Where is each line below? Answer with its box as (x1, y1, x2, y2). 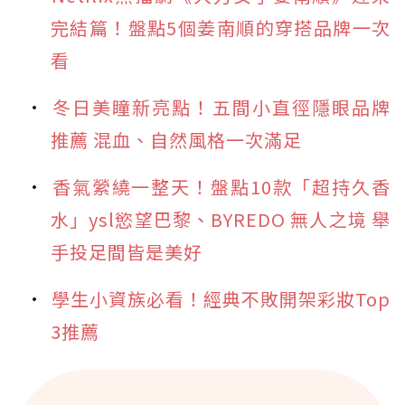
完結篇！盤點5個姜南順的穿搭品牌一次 (51, 14, 391, 42)
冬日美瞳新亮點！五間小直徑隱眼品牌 (52, 94, 391, 121)
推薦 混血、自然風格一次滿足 (51, 127, 302, 154)
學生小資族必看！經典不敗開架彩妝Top (52, 286, 391, 313)
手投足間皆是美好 (51, 239, 202, 266)
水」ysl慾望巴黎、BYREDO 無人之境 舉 (51, 206, 391, 233)
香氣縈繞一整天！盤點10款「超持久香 (52, 174, 391, 201)
